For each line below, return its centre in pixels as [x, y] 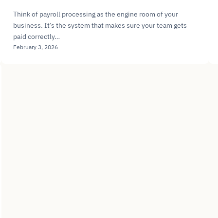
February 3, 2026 [35, 47]
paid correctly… [36, 36]
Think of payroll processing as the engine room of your [95, 14]
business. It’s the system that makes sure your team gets [100, 25]
